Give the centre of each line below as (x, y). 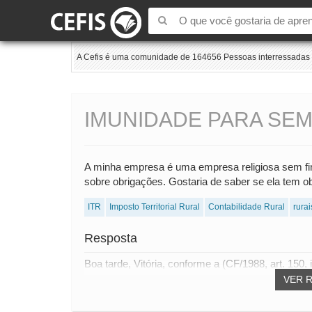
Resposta (111, 239)
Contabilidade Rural (247, 207)
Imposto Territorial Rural (155, 207)
